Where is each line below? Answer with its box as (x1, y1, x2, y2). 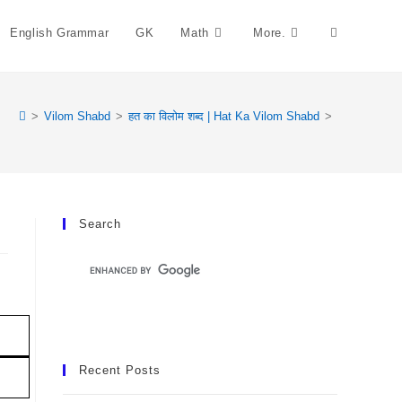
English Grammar (10, 26, 109, 39)
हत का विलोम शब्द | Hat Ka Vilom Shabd (128, 109, 319, 123)
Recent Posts (79, 363, 161, 377)
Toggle (330, 26, 368, 40)
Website (330, 92, 376, 107)
